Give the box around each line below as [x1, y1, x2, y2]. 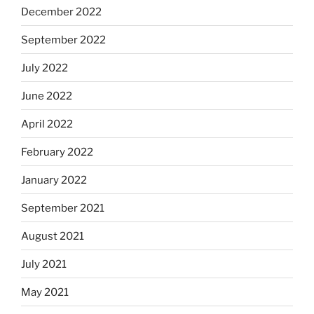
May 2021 [21, 285, 69, 299]
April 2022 [21, 117, 73, 130]
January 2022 [21, 173, 87, 186]
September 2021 [21, 201, 104, 214]
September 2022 [21, 33, 106, 46]
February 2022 [21, 145, 93, 158]
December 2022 [21, 5, 102, 18]
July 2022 [21, 61, 68, 74]
